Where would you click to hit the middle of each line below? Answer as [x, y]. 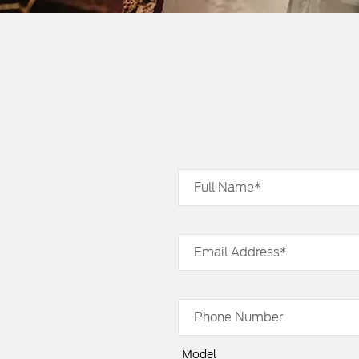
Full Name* [228, 188]
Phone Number [238, 317]
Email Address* [240, 252]
